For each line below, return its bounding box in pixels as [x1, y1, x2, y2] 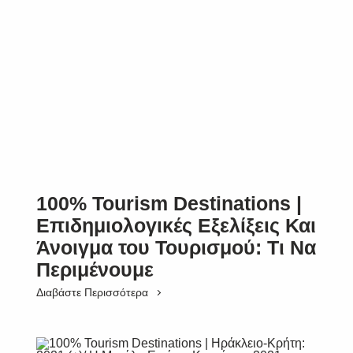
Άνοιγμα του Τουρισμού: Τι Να [36, 236, 316, 258]
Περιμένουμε [36, 258, 154, 281]
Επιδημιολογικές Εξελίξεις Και [36, 214, 316, 236]
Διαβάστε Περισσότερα [36, 286, 148, 299]
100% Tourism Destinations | [36, 192, 302, 214]
